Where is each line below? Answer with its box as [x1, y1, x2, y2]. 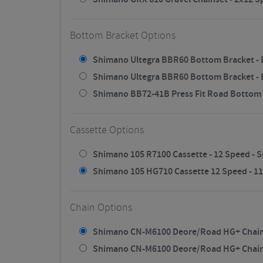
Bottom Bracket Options [70, 29, 176, 43]
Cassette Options [70, 123, 144, 137]
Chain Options [70, 201, 132, 215]
